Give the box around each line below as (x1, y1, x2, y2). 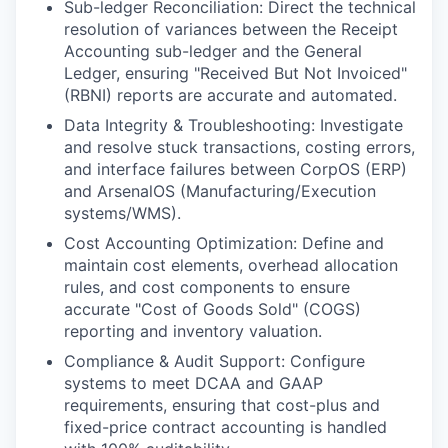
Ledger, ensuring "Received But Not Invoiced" (64, 63, 407, 83)
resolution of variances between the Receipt (64, 19, 398, 39)
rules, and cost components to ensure (64, 277, 350, 297)
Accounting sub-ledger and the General (64, 41, 362, 61)
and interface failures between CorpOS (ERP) (64, 159, 407, 179)
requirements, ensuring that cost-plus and (64, 395, 380, 415)
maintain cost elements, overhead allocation (64, 255, 398, 275)
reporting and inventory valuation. (64, 321, 322, 341)
